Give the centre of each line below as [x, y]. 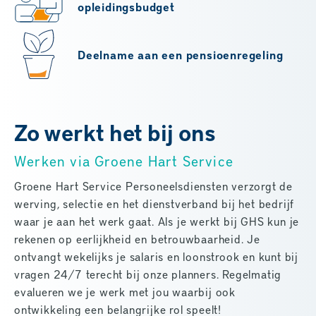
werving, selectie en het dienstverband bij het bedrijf [154, 204]
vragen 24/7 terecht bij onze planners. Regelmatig [148, 274]
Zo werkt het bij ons [115, 133]
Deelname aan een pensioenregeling [181, 54]
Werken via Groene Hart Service [124, 161]
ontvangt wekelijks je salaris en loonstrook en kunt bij [156, 257]
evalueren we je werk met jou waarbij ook [125, 292]
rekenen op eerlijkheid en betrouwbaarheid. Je [137, 239]
